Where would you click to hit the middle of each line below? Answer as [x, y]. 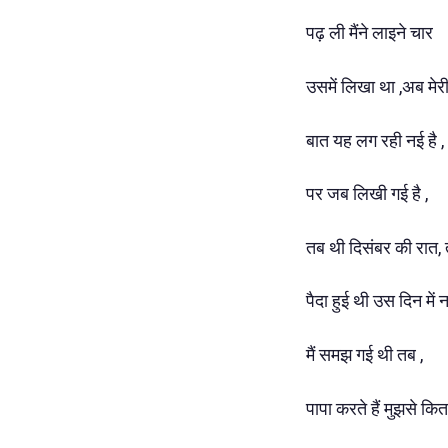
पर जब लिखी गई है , [367, 194]
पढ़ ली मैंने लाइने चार [369, 33]
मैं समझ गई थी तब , [364, 354]
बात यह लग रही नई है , [375, 140]
